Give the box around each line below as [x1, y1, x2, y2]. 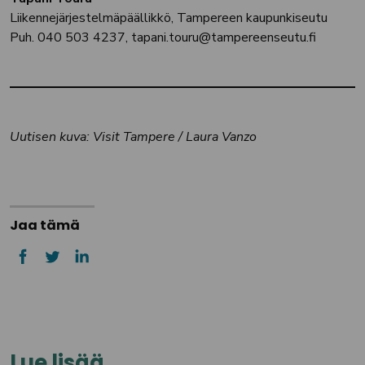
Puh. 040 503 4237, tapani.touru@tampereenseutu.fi [10, 29, 316, 46]
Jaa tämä [10, 216, 80, 235]
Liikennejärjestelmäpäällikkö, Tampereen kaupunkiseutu [10, 9, 328, 27]
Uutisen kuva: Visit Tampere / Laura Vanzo [10, 128, 257, 146]
